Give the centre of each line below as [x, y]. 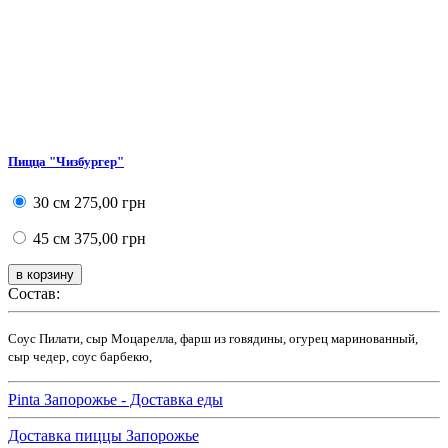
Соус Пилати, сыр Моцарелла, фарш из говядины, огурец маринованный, [213, 338]
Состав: [34, 293]
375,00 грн [108, 238]
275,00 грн [108, 202]
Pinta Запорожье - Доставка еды [115, 399]
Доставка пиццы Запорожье [103, 435]
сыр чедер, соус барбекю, [80, 356]
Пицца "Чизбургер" [66, 161]
